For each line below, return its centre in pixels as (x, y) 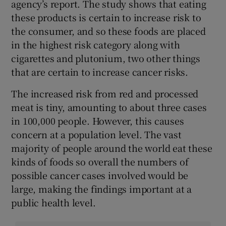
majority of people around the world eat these (112, 148)
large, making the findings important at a (102, 188)
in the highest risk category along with (96, 44)
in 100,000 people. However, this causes (98, 120)
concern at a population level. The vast (96, 134)
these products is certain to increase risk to (106, 17)
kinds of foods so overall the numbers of (100, 161)
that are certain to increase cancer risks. (100, 71)
